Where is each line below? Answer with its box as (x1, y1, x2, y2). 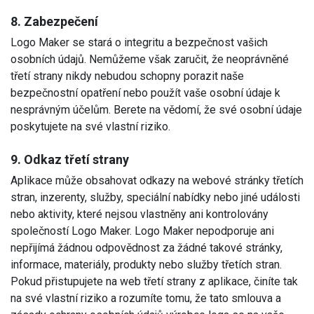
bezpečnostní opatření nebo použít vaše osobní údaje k (11, 86, 280, 100)
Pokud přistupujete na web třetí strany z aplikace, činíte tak (11, 274, 298, 288)
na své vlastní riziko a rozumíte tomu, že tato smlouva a (11, 291, 281, 305)
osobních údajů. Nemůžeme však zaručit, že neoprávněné (11, 52, 289, 66)
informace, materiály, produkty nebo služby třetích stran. (11, 257, 282, 271)
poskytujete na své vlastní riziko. (11, 119, 170, 133)
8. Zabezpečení (11, 13, 98, 29)
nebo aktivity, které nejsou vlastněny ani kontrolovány (11, 207, 268, 221)
